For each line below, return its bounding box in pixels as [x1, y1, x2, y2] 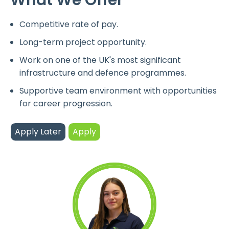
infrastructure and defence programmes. [19, 66, 186, 79]
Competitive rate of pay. [19, 18, 118, 30]
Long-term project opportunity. [19, 36, 147, 48]
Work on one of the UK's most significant [19, 54, 181, 66]
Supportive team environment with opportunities [19, 84, 217, 97]
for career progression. [19, 97, 112, 109]
